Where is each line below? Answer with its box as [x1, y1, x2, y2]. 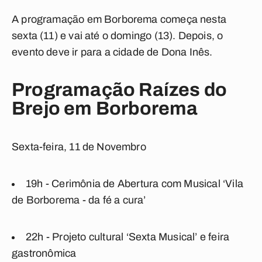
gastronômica [12, 247, 77, 259]
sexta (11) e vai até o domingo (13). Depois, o [12, 30, 223, 42]
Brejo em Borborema [12, 98, 198, 119]
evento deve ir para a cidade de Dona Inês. [12, 46, 213, 58]
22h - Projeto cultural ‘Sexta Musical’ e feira [26, 231, 230, 243]
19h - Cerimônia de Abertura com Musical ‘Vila [26, 178, 244, 189]
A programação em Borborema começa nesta [12, 13, 227, 25]
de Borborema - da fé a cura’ [12, 194, 146, 206]
